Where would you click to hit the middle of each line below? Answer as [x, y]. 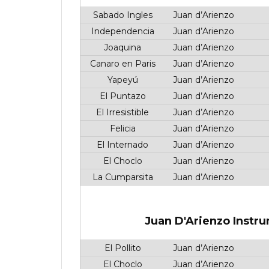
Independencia [121, 31]
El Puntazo [121, 96]
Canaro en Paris [121, 64]
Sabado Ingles [121, 15]
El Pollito [121, 248]
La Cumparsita [121, 177]
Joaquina [121, 47]
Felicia [121, 128]
